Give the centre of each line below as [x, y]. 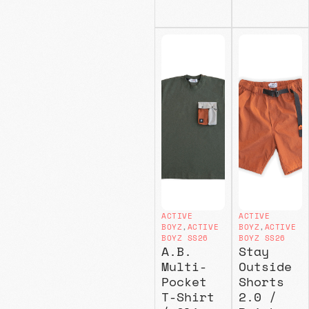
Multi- [184, 266]
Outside [265, 266]
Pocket [184, 281]
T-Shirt [188, 296]
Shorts [261, 281]
